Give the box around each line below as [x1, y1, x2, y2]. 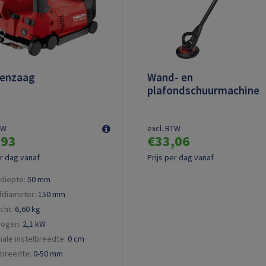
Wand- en [147, 69, 193, 84]
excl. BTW [147, 122, 180, 134]
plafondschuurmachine [147, 83, 259, 97]
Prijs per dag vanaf [147, 151, 214, 163]
